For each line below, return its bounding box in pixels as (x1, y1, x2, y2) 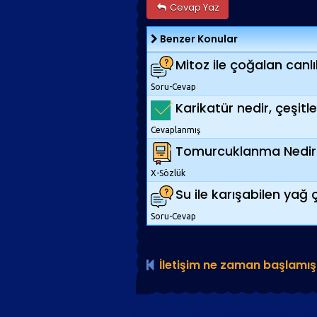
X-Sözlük (151, 168, 185, 178)
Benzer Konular (160, 32, 238, 46)
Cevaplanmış (151, 125, 200, 134)
